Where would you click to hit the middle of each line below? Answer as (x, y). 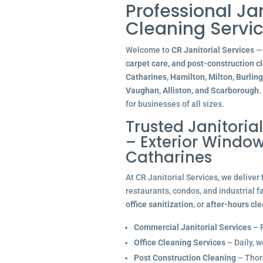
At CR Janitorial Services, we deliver (193, 177)
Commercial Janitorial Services (192, 227)
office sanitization (159, 204)
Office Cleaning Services (179, 242)
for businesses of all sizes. (175, 104)
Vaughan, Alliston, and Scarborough (192, 90)
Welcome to (148, 50)
